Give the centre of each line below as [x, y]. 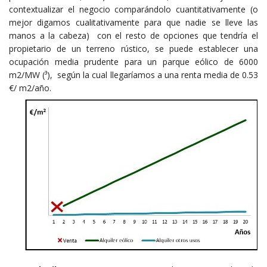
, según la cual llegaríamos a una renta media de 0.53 [154, 75]
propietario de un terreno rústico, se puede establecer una [133, 49]
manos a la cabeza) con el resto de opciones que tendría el [133, 36]
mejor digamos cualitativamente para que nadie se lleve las [133, 23]
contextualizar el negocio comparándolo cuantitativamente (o [133, 10]
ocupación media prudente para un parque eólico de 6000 [133, 62]
